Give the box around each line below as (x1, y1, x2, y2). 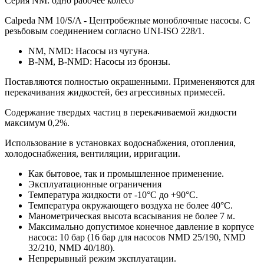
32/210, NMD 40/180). (28, 242, 115, 253)
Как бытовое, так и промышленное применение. (28, 168, 224, 179)
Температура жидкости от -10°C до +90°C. (28, 189, 198, 200)
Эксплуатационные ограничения (28, 179, 161, 189)
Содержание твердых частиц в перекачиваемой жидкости (5, 107, 237, 117)
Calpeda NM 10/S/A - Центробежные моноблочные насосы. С (5, 15, 250, 25)
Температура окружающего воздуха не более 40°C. (28, 200, 233, 210)
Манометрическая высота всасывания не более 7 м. (28, 210, 235, 221)
